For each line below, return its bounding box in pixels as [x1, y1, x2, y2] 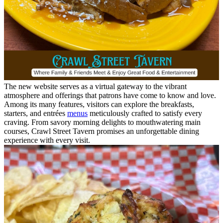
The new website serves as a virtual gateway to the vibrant [4, 82, 187, 91]
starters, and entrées [4, 109, 67, 118]
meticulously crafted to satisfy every [88, 109, 202, 118]
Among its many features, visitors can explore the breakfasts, [4, 100, 194, 109]
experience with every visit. [4, 136, 90, 145]
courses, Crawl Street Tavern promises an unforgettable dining [4, 127, 199, 136]
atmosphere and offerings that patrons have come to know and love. [4, 91, 216, 100]
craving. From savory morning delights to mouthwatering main [4, 118, 201, 127]
